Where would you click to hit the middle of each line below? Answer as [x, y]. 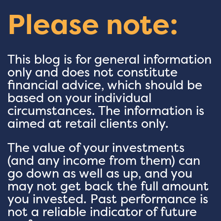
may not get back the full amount [108, 186]
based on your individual [79, 98]
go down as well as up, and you [100, 173]
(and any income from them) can [104, 161]
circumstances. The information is [106, 111]
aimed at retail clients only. [88, 124]
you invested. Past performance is [108, 199]
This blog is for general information [110, 59]
